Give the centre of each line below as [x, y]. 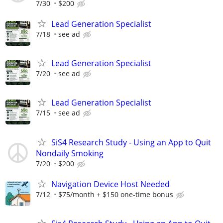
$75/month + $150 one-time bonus [116, 194]
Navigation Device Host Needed [111, 184]
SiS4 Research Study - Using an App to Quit [131, 142]
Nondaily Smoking [70, 153]
